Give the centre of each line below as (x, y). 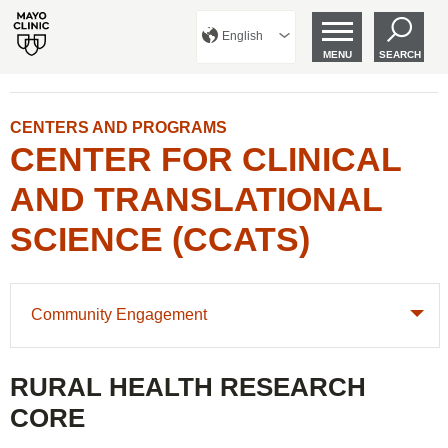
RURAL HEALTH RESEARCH (188, 387)
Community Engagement (119, 314)
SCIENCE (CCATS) (160, 239)
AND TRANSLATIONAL (196, 199)
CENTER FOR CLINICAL (205, 159)
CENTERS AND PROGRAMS (118, 127)
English (242, 36)
